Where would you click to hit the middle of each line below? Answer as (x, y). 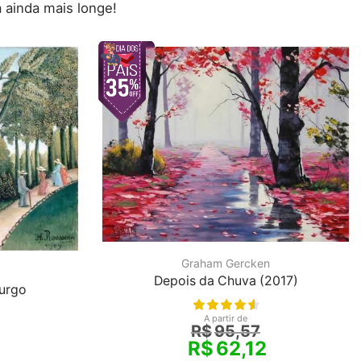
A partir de (226, 319)
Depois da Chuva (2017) (226, 281)
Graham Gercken (226, 263)
